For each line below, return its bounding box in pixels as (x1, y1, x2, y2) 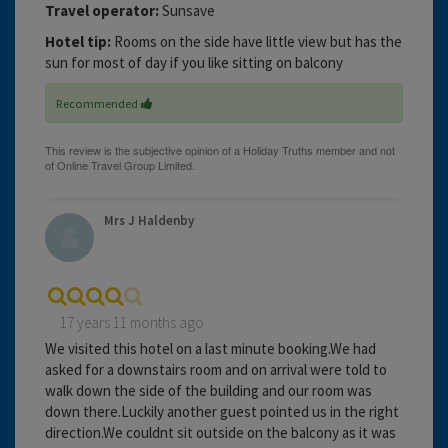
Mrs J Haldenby (104, 211, 194, 229)
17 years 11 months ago (60, 312, 204, 332)
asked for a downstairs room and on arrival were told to (45, 359, 387, 379)
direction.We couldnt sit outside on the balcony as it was (45, 422, 396, 442)
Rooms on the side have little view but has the (111, 31, 402, 51)
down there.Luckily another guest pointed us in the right (45, 401, 399, 421)
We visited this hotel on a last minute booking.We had (45, 338, 376, 358)
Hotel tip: (45, 31, 111, 51)
